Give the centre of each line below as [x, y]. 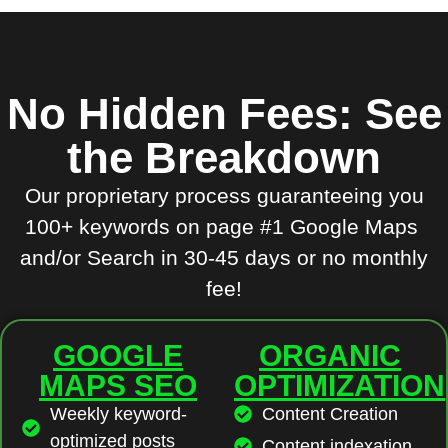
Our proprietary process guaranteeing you [224, 196]
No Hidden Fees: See [224, 114]
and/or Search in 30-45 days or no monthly [224, 258]
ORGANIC [330, 355]
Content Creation [329, 413]
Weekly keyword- [118, 413]
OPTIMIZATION [339, 385]
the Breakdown [224, 158]
